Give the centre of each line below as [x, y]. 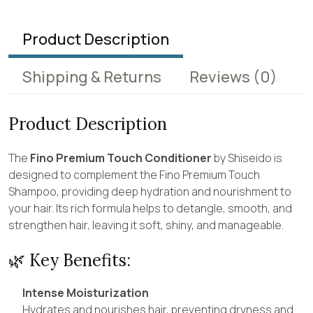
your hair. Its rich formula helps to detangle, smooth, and [150, 208]
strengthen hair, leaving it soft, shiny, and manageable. [146, 225]
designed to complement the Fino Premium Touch [134, 174]
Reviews [221, 77]
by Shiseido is [247, 158]
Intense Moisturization [86, 292]
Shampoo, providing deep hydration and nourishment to [150, 191]
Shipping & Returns [92, 77]
